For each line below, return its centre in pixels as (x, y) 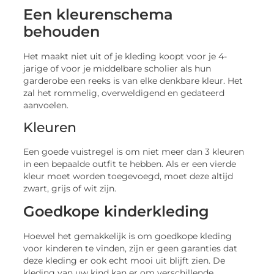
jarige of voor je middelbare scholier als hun (117, 68)
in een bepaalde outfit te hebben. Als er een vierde (130, 164)
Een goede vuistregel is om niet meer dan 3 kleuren (134, 151)
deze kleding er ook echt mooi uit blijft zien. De (124, 261)
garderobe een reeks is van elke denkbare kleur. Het (133, 80)
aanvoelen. (46, 105)
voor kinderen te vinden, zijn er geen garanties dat (131, 249)
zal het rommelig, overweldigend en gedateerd (124, 93)
